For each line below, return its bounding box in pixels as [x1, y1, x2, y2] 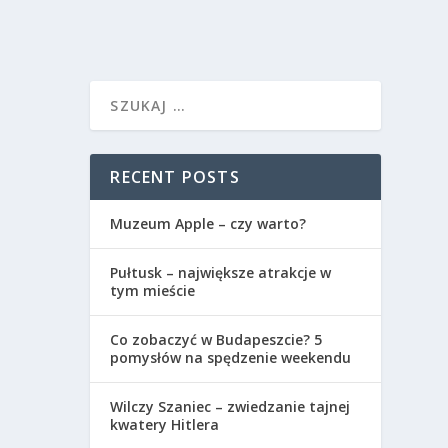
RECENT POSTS [110, 166, 240, 189]
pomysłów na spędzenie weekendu [110, 348, 352, 368]
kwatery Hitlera [110, 415, 220, 435]
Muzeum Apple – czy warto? [110, 214, 307, 234]
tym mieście [110, 281, 196, 301]
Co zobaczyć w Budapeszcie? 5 [110, 330, 323, 350]
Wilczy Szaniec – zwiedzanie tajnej [110, 397, 351, 417]
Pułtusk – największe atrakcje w [110, 263, 332, 283]
